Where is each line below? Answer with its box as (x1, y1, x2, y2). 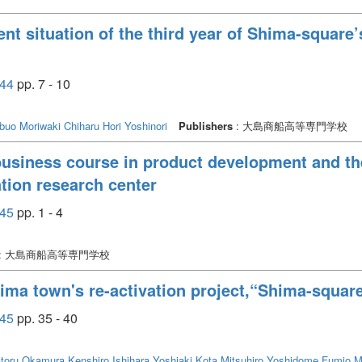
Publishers (179, 117, 233, 133)
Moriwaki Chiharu (19, 117, 99, 133)
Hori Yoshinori (103, 117, 167, 133)
